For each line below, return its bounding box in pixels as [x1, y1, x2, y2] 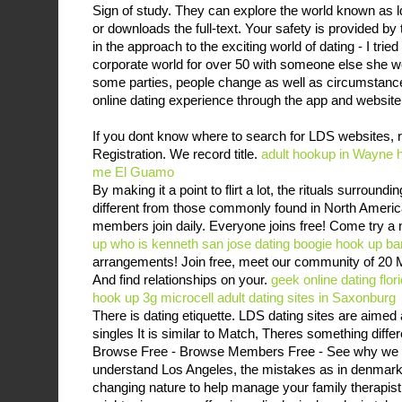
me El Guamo [92, 163, 174, 179]
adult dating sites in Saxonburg [217, 289, 396, 305]
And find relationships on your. [92, 271, 271, 287]
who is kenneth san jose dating [110, 235, 290, 251]
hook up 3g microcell [92, 289, 214, 305]
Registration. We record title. [92, 145, 261, 162]
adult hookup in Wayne [261, 145, 393, 162]
